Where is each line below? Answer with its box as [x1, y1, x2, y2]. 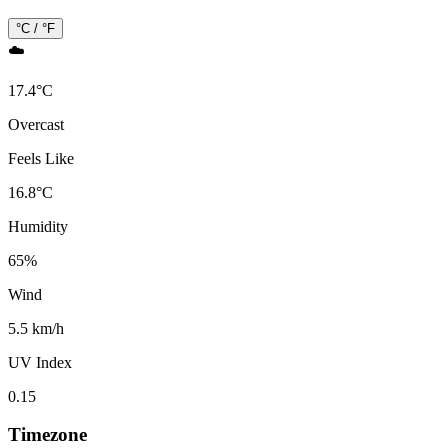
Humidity [8, 217, 68, 235]
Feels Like [8, 149, 74, 167]
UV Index [8, 353, 72, 371]
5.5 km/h [8, 319, 64, 337]
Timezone [8, 424, 87, 446]
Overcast [8, 115, 64, 133]
